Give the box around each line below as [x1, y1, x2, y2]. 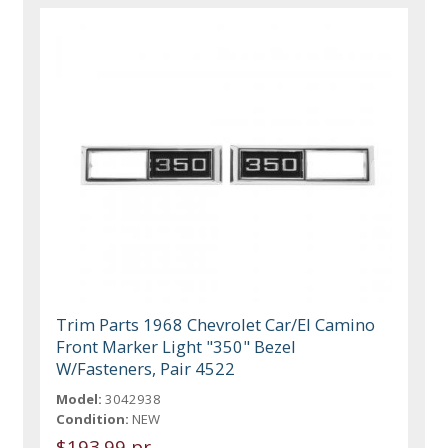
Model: [56, 390, 103, 409]
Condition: [56, 410, 130, 429]
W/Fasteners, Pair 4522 [56, 357, 236, 381]
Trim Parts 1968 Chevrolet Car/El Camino [56, 313, 376, 337]
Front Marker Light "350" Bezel [56, 335, 297, 359]
